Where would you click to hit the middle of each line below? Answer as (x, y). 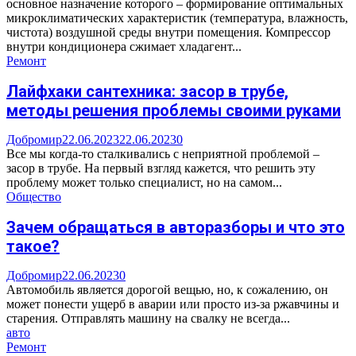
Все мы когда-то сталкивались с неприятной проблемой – (163, 154)
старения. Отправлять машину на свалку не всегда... (148, 319)
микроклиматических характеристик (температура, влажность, (177, 17)
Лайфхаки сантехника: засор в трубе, (147, 91)
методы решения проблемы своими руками (174, 110)
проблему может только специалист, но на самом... (144, 183)
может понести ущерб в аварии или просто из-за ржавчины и (173, 304)
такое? (33, 246)
